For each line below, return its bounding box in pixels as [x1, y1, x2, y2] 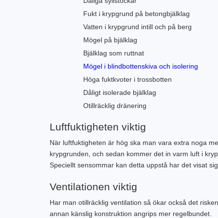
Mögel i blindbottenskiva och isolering [83, 62, 198, 70]
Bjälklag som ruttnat [83, 49, 144, 57]
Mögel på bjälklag [83, 36, 137, 44]
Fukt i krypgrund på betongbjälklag [83, 10, 190, 18]
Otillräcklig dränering [83, 102, 146, 109]
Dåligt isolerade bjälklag [83, 89, 156, 96]
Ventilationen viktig [50, 181, 137, 192]
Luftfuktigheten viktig [50, 121, 146, 132]
